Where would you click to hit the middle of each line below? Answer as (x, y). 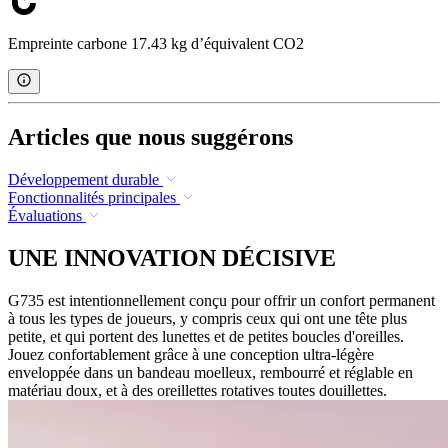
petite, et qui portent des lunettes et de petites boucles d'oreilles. (206, 337)
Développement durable (83, 180)
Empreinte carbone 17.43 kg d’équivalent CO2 (156, 44)
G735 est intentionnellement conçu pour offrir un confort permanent (221, 301)
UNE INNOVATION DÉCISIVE (172, 258)
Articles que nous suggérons (150, 137)
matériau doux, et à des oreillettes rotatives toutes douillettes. (197, 391)
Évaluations (45, 216)
